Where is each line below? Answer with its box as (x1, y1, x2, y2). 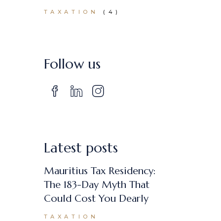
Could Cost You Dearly (43, 192, 148, 205)
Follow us (43, 55, 101, 73)
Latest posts (43, 139, 118, 156)
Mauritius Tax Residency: (43, 165, 156, 177)
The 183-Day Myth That (43, 179, 149, 191)
